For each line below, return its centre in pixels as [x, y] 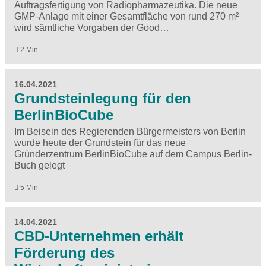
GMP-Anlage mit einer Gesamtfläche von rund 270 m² [126, 16]
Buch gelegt [39, 165]
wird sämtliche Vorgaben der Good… [92, 27]
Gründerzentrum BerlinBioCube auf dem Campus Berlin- [133, 154]
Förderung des [64, 253]
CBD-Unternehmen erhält [99, 236]
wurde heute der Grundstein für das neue [100, 142]
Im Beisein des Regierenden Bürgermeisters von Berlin [130, 131]
